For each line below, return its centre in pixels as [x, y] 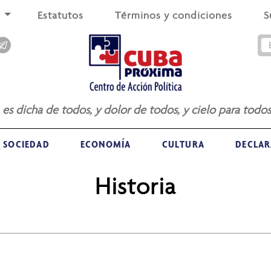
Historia [135, 186]
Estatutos [60, 15]
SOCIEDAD [26, 144]
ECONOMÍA [106, 144]
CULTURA [183, 144]
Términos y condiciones [173, 15]
